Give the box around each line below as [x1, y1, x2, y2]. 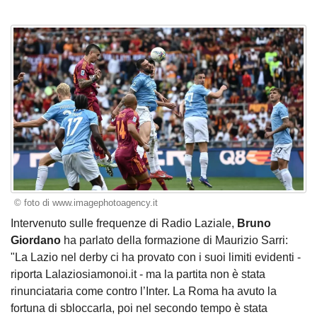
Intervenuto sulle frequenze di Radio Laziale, [11, 217, 237, 229]
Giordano [11, 234, 61, 246]
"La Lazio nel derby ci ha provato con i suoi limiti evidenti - [11, 250, 301, 263]
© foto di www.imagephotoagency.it [13, 197, 158, 209]
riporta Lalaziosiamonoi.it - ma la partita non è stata [11, 267, 265, 280]
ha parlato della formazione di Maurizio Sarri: [61, 234, 288, 246]
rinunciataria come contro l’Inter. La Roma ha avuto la [11, 284, 277, 297]
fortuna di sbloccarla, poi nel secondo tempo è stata [11, 301, 267, 314]
